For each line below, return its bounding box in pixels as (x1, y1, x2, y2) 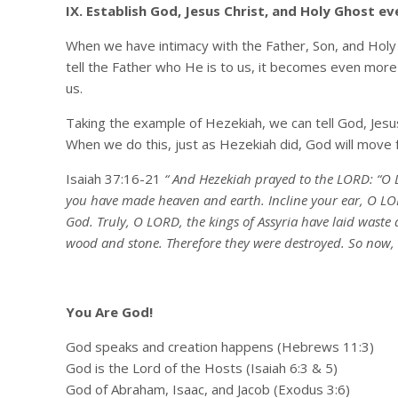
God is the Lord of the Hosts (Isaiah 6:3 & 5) (65, 359, 338, 377)
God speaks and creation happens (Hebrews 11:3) (65, 338, 374, 355)
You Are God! (65, 303, 153, 321)
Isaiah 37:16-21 (65, 170, 161, 187)
